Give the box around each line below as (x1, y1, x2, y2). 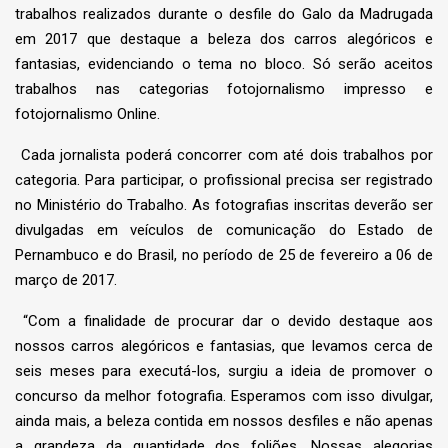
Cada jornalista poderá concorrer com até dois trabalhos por (15, 146, 433, 165)
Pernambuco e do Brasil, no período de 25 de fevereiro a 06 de (15, 246, 433, 265)
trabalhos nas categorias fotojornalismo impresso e (15, 80, 433, 99)
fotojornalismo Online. (15, 105, 164, 124)
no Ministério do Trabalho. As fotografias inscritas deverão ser (15, 196, 433, 215)
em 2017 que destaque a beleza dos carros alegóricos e (15, 30, 433, 49)
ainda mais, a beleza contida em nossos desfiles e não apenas (15, 412, 433, 431)
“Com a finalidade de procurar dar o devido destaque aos (15, 312, 433, 331)
